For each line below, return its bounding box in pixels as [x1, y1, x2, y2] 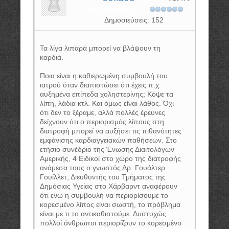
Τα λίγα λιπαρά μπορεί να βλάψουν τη [40, 44, 161, 52]
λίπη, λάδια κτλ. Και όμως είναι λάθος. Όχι [40, 99, 174, 107]
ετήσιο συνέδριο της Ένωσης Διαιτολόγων [40, 145, 174, 153]
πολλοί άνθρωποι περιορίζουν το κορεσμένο [40, 219, 181, 227]
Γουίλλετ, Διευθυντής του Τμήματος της [40, 173, 166, 181]
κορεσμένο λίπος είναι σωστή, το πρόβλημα [40, 200, 180, 209]
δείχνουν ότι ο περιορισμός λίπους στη [40, 118, 164, 126]
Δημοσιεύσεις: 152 [104, 16, 164, 24]
